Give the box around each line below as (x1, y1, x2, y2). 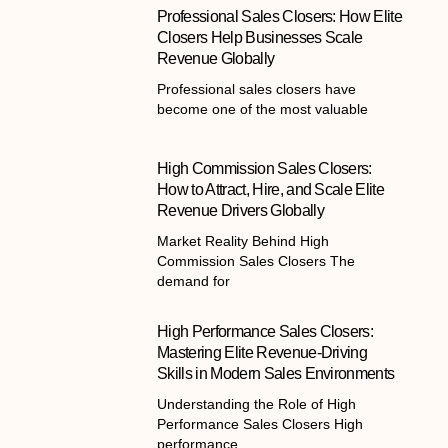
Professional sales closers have (157, 81, 357, 98)
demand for (157, 273, 231, 290)
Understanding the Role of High (157, 396, 357, 413)
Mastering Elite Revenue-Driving (157, 344, 368, 362)
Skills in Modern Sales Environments (157, 365, 395, 383)
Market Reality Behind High (157, 233, 330, 250)
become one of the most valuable (157, 101, 369, 118)
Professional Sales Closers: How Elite (157, 8, 402, 26)
